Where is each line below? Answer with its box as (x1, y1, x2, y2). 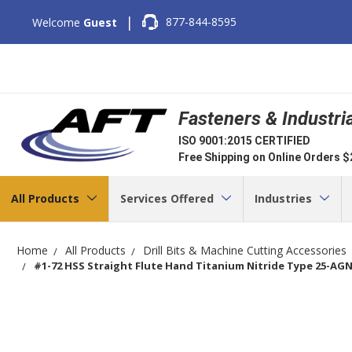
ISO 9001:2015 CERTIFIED (178, 134, 311, 147)
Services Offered (119, 190, 217, 206)
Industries (254, 190, 315, 206)
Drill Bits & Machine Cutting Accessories (143, 242, 346, 258)
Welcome (31, 14, 83, 30)
